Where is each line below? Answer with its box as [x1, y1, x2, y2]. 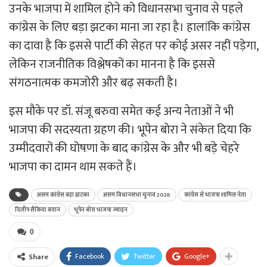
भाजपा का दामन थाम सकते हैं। [9, 157, 137, 178]
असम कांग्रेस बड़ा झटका [37, 190, 89, 200]
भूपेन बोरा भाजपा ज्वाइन [74, 205, 128, 215]
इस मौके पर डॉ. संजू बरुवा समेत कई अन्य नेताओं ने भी [9, 101, 234, 122]
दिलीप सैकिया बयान [15, 205, 60, 215]
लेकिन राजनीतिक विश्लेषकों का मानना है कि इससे [9, 54, 215, 75]
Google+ [184, 250, 210, 263]
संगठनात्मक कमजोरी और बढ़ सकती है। [9, 73, 178, 94]
